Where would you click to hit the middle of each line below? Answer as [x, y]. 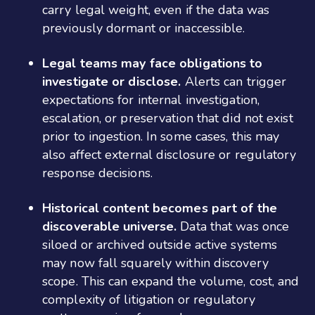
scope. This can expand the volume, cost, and [171, 281]
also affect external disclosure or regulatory [169, 154]
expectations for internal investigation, [151, 99]
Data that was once [235, 226]
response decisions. [97, 173]
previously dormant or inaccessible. [144, 28]
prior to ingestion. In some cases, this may [161, 136]
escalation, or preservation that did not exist [168, 118]
